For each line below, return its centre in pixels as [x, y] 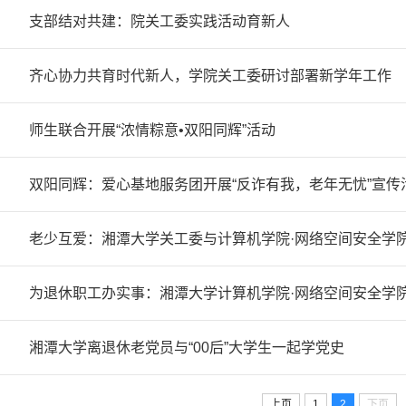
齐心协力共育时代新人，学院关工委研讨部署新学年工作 [210, 76]
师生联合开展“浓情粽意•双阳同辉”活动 [152, 130]
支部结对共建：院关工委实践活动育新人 [159, 21]
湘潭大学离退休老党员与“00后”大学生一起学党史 [187, 348]
